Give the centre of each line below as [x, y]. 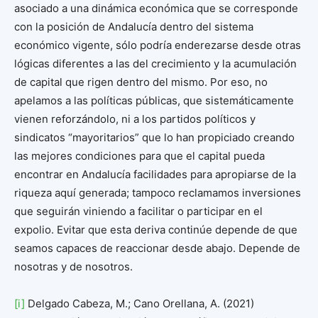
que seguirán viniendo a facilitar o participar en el [138, 212]
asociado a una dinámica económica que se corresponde [156, 9]
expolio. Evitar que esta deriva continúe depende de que [156, 230]
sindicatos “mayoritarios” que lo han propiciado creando [154, 138]
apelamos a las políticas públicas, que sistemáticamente [154, 101]
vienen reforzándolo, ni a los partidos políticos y [135, 119]
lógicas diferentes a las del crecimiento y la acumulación [155, 64]
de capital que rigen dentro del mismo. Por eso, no [141, 82]
